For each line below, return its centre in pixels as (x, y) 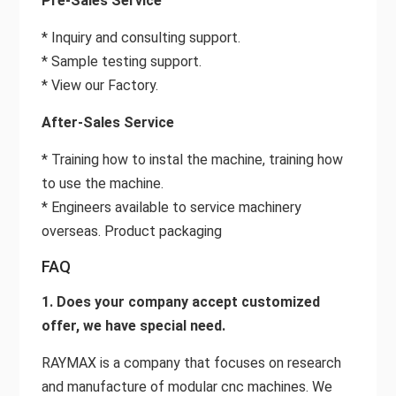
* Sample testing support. (121, 61)
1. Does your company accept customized (180, 301)
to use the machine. (102, 183)
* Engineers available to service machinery (171, 207)
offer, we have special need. (133, 325)
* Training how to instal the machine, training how (192, 159)
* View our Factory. (99, 85)
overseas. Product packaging (131, 231)
